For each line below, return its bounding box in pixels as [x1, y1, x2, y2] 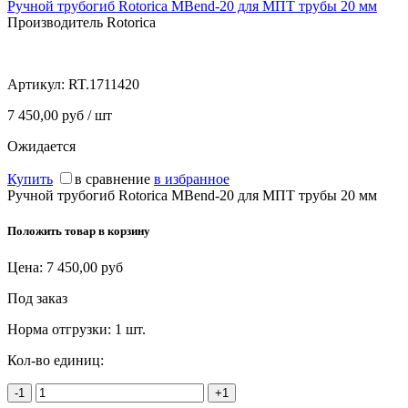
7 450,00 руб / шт [7, 107, 112, 124]
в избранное [154, 171, 229, 188]
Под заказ [7, 290, 67, 306]
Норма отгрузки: [7, 321, 115, 337]
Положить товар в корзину [7, 224, 150, 239]
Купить [7, 171, 53, 188]
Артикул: [7, 76, 68, 93]
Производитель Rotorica [7, 15, 156, 31]
